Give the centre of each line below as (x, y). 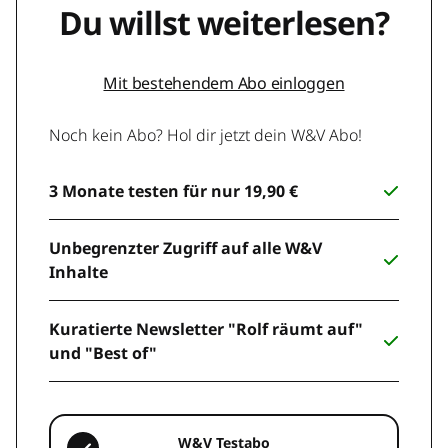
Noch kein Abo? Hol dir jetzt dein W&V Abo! (205, 134)
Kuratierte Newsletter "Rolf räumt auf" (206, 328)
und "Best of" (103, 352)
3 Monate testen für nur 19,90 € (173, 190)
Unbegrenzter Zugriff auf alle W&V (185, 247)
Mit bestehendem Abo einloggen (224, 82)
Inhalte (78, 271)
